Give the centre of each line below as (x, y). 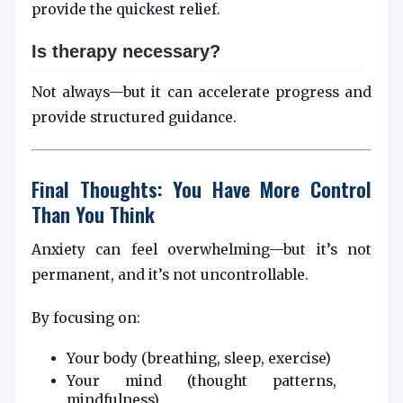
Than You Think (93, 213)
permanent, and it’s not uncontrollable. (170, 274)
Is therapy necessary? (126, 52)
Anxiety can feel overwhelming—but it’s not (201, 249)
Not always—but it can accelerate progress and (201, 93)
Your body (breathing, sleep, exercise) (198, 358)
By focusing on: (86, 318)
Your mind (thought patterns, (201, 381)
